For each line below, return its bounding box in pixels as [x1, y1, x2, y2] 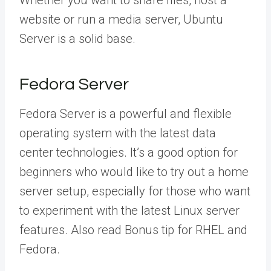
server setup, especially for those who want [19, 183, 250, 198]
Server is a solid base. [19, 31, 135, 46]
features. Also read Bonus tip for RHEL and [19, 222, 247, 237]
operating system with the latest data [19, 125, 216, 140]
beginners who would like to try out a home [19, 164, 249, 179]
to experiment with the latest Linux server [19, 203, 240, 218]
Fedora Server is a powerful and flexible [19, 106, 232, 121]
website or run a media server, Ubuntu [19, 11, 223, 27]
